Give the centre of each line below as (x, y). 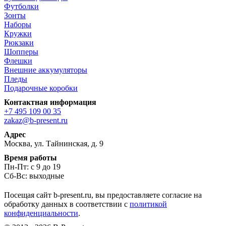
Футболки (21, 6)
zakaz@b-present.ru (36, 120)
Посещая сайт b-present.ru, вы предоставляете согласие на (103, 195)
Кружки (18, 33)
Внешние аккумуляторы (46, 70)
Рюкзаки (19, 42)
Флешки (18, 61)
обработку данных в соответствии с (67, 204)
